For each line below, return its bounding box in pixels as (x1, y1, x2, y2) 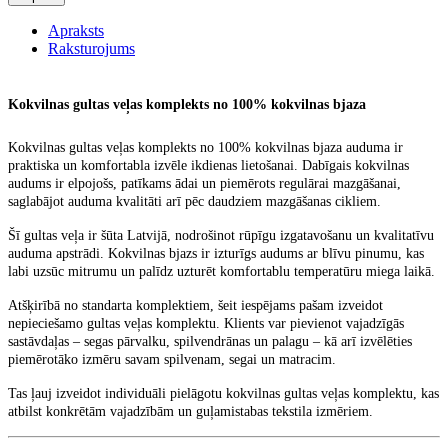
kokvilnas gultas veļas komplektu (226, 385, 413, 401)
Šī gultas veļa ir (8, 227, 101, 243)
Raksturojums (48, 40, 135, 58)
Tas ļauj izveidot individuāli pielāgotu (8, 385, 226, 401)
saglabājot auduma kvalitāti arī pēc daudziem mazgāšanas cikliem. (8, 193, 381, 209)
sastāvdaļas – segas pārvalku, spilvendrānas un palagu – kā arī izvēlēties (8, 333, 412, 349)
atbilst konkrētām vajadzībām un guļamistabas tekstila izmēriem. (8, 403, 373, 419)
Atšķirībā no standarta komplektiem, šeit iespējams (8, 297, 299, 313)
